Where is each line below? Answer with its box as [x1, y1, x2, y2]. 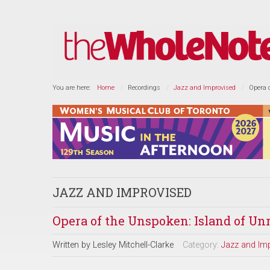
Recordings [128, 84, 160, 92]
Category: [183, 240, 221, 250]
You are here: [52, 84, 94, 92]
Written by [52, 240, 93, 250]
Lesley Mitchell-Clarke [93, 240, 174, 250]
